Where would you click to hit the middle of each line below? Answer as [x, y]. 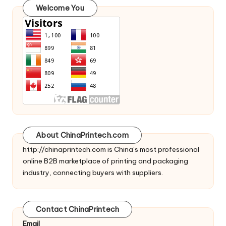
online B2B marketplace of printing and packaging [105, 161]
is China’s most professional [153, 150]
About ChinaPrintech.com [82, 135]
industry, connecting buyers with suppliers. [93, 173]
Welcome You [60, 8]
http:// [34, 150]
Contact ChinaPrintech [78, 210]
